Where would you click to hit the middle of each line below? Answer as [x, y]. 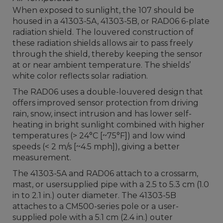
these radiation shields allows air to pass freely [103, 43]
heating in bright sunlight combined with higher [109, 124]
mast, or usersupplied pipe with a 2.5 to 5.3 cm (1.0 [111, 184]
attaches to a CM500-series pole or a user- [96, 206]
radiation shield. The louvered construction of [103, 32]
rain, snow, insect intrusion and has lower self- [102, 113]
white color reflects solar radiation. [80, 76]
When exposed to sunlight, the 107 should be [103, 10]
